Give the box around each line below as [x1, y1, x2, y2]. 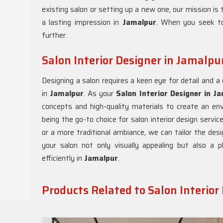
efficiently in [42, 152, 84, 164]
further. [42, 29, 69, 41]
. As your [84, 88, 116, 100]
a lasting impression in [42, 16, 122, 28]
